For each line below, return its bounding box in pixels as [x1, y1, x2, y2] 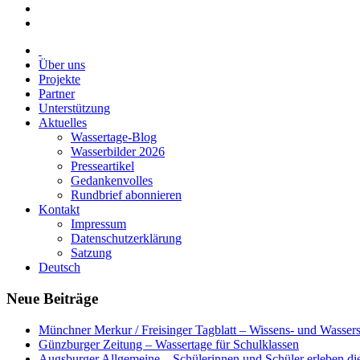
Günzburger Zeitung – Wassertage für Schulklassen [39, 337, 299, 351]
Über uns [39, 58, 85, 72]
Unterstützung [39, 101, 110, 116]
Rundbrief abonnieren [71, 188, 182, 202]
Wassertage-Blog [71, 130, 157, 145]
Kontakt [39, 202, 80, 217]
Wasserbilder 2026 [71, 145, 165, 159]
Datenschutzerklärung [71, 231, 182, 246]
